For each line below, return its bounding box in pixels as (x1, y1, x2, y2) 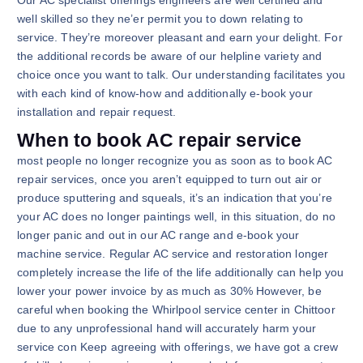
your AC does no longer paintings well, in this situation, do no (17, 210, 335, 224)
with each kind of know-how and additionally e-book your (17, 86, 313, 100)
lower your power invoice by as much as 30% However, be (17, 284, 322, 298)
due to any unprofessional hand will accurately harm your (17, 322, 316, 335)
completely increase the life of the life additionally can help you (17, 266, 344, 280)
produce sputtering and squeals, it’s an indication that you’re (17, 191, 332, 205)
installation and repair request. (17, 105, 177, 118)
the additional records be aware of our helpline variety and (17, 49, 322, 62)
